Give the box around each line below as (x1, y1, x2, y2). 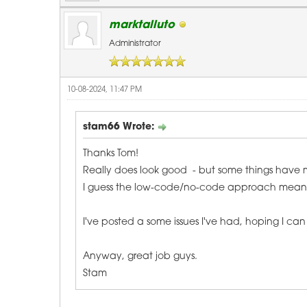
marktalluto (109, 20, 175, 31)
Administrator (109, 40, 161, 48)
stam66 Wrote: (83, 122, 157, 132)
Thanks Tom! (83, 149, 138, 159)
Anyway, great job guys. (83, 251, 197, 262)
